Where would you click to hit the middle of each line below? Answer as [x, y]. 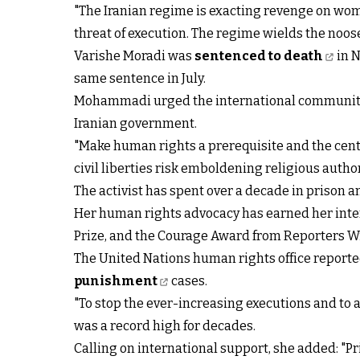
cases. [188, 280]
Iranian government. [135, 123]
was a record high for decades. [165, 325]
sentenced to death [259, 55]
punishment [116, 280]
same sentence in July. [140, 78]
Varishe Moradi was [134, 55]
